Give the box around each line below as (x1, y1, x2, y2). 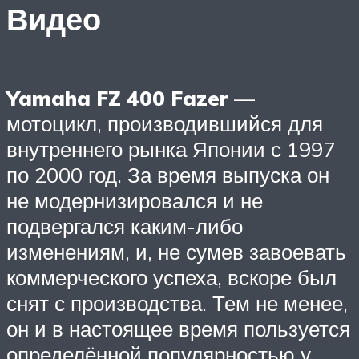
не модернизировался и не (6, 187, 263, 213)
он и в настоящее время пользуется (6, 315, 350, 341)
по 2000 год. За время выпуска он (6, 161, 329, 188)
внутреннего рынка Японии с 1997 (6, 135, 335, 162)
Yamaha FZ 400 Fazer (6, 84, 228, 111)
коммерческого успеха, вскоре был (6, 264, 337, 290)
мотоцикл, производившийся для (6, 110, 323, 136)
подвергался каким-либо (6, 212, 243, 239)
